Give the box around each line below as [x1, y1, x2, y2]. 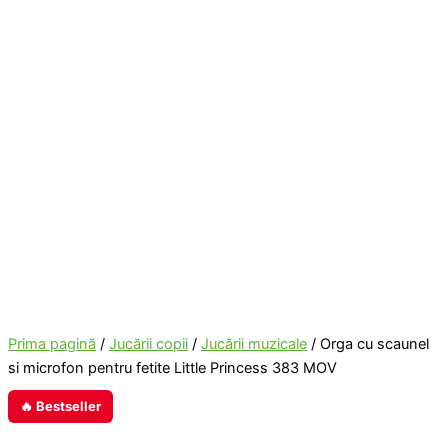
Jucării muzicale [201, 335, 307, 354]
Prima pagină [8, 335, 96, 354]
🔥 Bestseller [20, 398, 101, 415]
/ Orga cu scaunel [307, 335, 429, 354]
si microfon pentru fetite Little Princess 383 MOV [8, 359, 337, 378]
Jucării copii [109, 335, 188, 354]
